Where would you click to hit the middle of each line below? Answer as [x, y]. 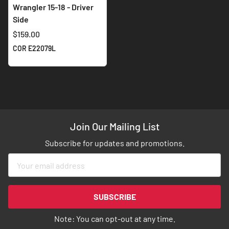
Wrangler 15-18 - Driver [53, 7]
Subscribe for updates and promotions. [114, 143]
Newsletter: [29, 208]
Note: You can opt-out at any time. [114, 219]
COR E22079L [34, 49]
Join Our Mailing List [114, 127]
